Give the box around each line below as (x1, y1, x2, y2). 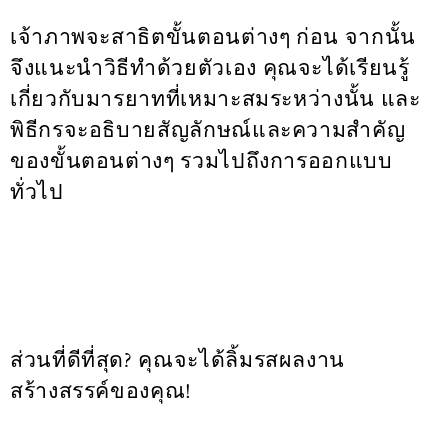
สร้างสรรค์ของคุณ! (10, 377, 192, 405)
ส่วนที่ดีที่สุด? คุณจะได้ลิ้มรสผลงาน (10, 346, 345, 374)
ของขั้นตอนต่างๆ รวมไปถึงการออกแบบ (10, 147, 393, 175)
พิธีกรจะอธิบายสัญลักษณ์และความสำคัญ (10, 116, 406, 144)
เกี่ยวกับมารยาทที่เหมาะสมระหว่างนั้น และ (10, 85, 421, 113)
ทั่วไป (10, 178, 64, 206)
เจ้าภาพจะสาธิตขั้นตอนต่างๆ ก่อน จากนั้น (10, 23, 416, 51)
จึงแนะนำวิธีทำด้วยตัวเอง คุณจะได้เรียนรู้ (10, 54, 410, 82)
